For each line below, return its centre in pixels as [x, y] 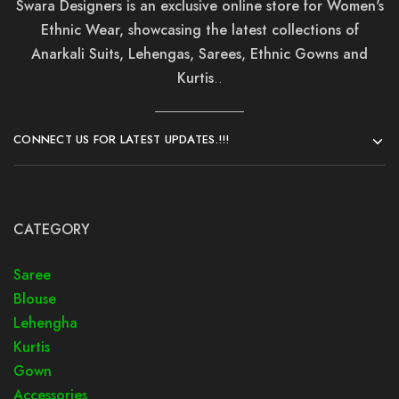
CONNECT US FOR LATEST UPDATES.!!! [122, 139]
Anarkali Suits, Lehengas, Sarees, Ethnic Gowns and [199, 54]
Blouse [35, 299]
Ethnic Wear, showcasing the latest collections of [199, 30]
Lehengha [45, 323]
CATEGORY [52, 229]
